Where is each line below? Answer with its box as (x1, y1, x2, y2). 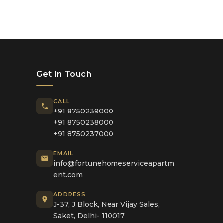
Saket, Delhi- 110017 (53, 211, 125, 221)
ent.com (53, 170, 83, 180)
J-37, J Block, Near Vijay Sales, (53, 200, 160, 209)
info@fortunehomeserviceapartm (53, 159, 175, 168)
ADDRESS (53, 191, 86, 198)
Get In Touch (36, 69, 91, 79)
